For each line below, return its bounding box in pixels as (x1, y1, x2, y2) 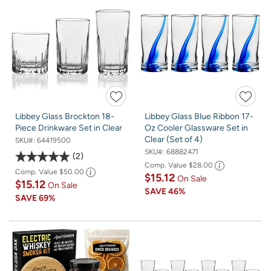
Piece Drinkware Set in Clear (15, 122, 122, 133)
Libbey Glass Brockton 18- (15, 111, 114, 122)
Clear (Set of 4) (145, 134, 203, 145)
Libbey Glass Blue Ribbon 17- (145, 111, 253, 122)
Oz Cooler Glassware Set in (145, 122, 248, 133)
